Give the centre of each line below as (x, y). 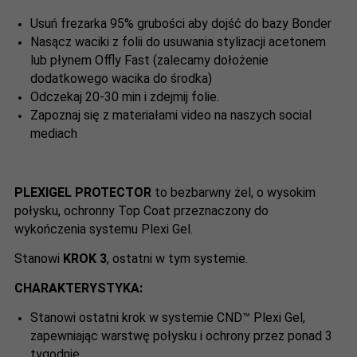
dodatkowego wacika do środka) (121, 78)
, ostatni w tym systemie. (179, 258)
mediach (54, 133)
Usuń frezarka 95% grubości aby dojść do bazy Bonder (181, 23)
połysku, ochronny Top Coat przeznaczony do (141, 210)
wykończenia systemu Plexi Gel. (104, 229)
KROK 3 (85, 258)
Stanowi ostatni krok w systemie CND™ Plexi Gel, (168, 317)
